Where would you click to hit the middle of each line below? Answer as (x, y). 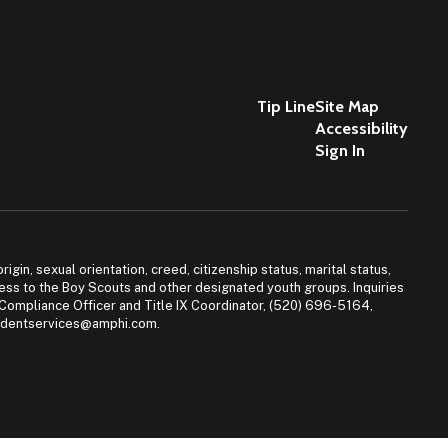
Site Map (346, 106)
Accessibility (361, 128)
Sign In (339, 150)
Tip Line (285, 106)
